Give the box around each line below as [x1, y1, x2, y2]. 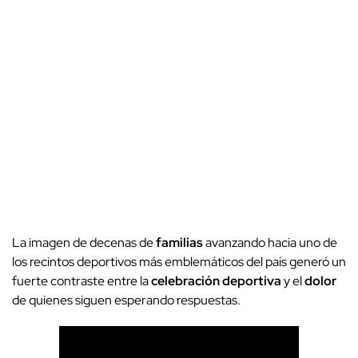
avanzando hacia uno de [203, 234, 337, 252]
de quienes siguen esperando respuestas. [12, 292, 241, 309]
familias [156, 234, 203, 252]
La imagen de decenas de [12, 234, 156, 252]
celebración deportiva [151, 272, 281, 290]
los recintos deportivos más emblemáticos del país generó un [12, 253, 346, 271]
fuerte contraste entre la [12, 272, 151, 290]
